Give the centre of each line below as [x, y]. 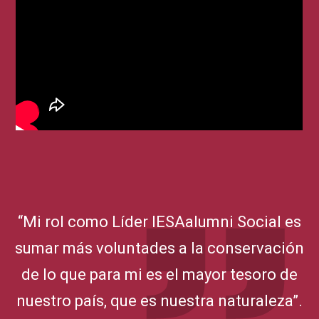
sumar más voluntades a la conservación [159, 248]
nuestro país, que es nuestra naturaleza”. [159, 300]
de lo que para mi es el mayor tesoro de [159, 274]
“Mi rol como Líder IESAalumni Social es [159, 221]
